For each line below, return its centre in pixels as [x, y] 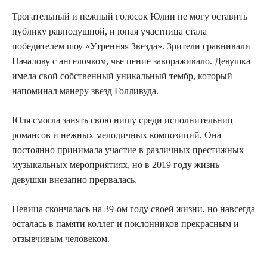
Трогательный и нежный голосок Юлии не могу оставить [130, 17]
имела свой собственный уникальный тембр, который [122, 76]
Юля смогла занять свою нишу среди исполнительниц [122, 120]
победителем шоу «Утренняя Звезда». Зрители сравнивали [131, 46]
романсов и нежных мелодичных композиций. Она [117, 135]
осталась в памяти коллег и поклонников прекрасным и [125, 224]
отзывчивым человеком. [61, 239]
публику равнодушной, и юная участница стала [109, 32]
